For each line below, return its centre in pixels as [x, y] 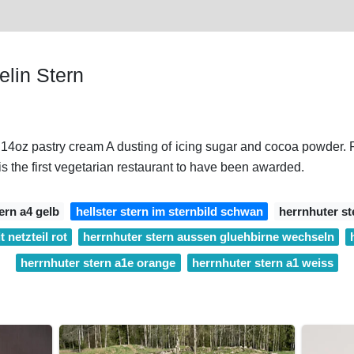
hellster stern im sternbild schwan [169, 211]
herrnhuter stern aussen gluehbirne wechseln [209, 237]
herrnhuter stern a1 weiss [262, 262]
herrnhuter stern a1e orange [98, 262]
